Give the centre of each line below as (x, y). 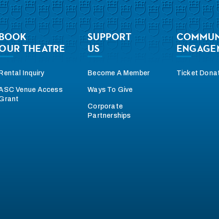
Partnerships (109, 115)
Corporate (105, 106)
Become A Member (119, 73)
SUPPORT (110, 36)
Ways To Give (110, 89)
